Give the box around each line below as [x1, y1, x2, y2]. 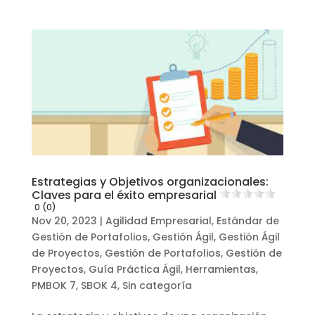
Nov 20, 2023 [31, 213, 97, 228]
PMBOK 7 [31, 278, 76, 292]
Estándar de [216, 213, 279, 228]
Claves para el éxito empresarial [31, 186, 217, 203]
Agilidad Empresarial [105, 213, 212, 228]
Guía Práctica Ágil [88, 262, 181, 276]
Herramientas [185, 262, 256, 276]
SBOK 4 [80, 278, 117, 292]
